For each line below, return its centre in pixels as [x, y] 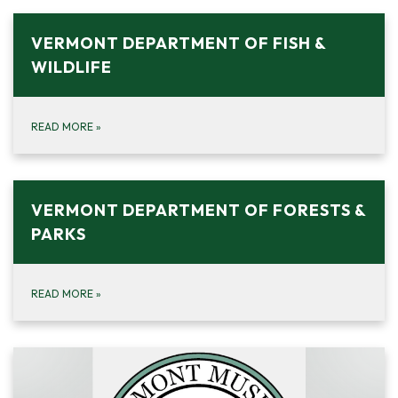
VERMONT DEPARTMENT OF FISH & [179, 43]
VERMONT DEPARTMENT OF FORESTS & [199, 210]
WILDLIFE [72, 67]
